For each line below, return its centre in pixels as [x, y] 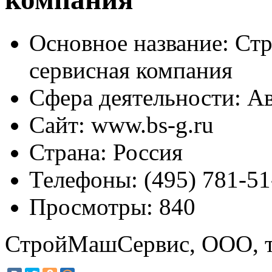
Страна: [68, 152]
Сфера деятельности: [135, 97]
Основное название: [129, 42]
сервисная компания [131, 70]
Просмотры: [91, 206]
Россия [145, 152]
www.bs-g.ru [149, 124]
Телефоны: [83, 179]
